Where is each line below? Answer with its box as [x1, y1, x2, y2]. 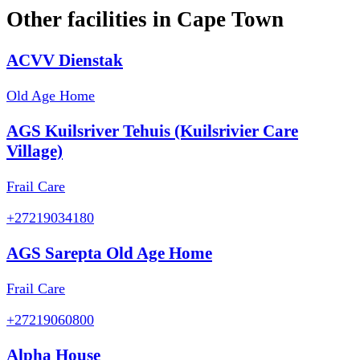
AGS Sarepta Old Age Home [6, 243, 212, 263]
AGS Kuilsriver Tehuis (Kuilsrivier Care [6, 121, 298, 141]
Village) [6, 141, 63, 161]
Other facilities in [6, 7, 177, 32]
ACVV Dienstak [6, 50, 123, 70]
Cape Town [177, 7, 284, 32]
